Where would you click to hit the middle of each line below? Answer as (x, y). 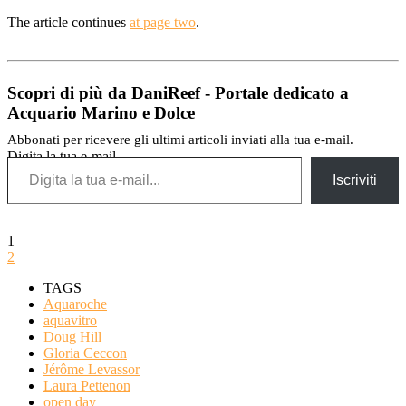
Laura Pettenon (87, 385)
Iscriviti (355, 179)
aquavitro (70, 320)
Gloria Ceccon (85, 353)
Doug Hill (72, 336)
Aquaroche (75, 304)
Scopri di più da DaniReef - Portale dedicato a (178, 92)
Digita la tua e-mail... (67, 156)
